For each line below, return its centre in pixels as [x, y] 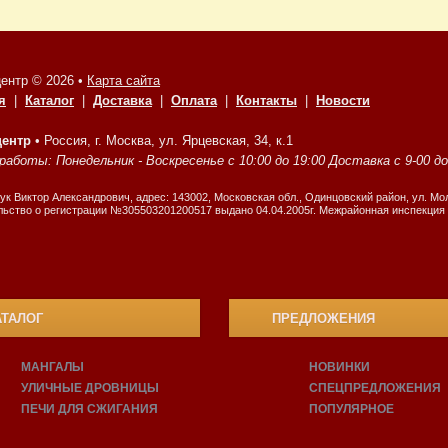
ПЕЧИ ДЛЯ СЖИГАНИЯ [90, 409]
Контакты [266, 100]
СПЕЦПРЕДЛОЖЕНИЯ [374, 388]
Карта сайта [123, 80]
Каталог [49, 100]
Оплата [194, 100]
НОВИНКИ [339, 367]
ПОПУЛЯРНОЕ [351, 409]
